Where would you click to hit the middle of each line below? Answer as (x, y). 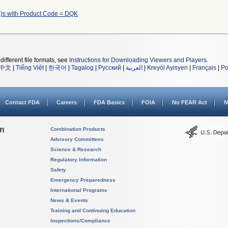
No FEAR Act (190, 102)
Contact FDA (22, 102)
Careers (67, 102)
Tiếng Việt (30, 68)
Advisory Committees (77, 139)
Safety (58, 170)
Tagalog (82, 68)
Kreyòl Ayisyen (167, 68)
